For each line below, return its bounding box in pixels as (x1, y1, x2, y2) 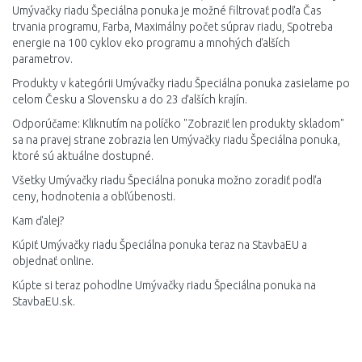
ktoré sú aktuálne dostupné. (12, 149, 154, 162)
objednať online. (12, 255, 94, 267)
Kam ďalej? (12, 214, 64, 227)
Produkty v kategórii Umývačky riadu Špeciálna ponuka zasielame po (12, 77, 350, 90)
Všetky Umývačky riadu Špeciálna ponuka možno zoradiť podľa (12, 174, 322, 187)
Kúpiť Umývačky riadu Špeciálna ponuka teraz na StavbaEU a (12, 238, 307, 251)
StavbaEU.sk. (12, 295, 75, 308)
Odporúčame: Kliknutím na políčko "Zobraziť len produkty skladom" (12, 117, 344, 130)
